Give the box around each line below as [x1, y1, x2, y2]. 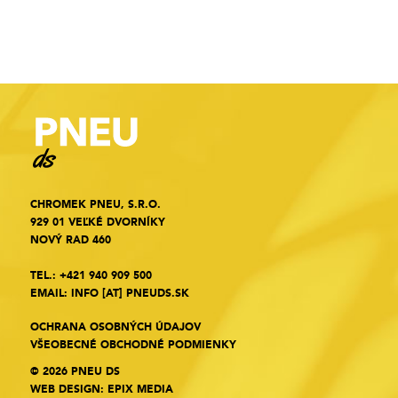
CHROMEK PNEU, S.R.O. [30, 197, 161, 211]
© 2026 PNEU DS [30, 364, 120, 378]
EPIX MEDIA [107, 382, 173, 396]
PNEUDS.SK [126, 286, 189, 300]
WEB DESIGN [30, 382, 100, 396]
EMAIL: [30, 286, 71, 300]
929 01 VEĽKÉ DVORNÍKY [30, 215, 165, 229]
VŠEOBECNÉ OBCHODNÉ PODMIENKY [30, 338, 236, 352]
